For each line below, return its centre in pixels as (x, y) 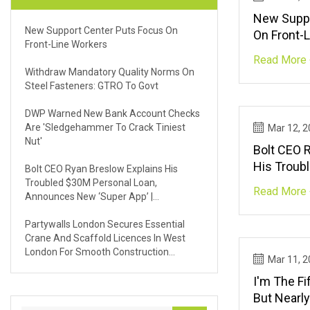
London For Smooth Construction (97, 252)
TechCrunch (51, 210)
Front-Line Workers (66, 44)
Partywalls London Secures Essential (105, 224)
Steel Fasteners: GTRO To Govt (92, 85)
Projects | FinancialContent (83, 265)
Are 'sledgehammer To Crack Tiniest (105, 127)
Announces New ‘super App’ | (89, 196)
